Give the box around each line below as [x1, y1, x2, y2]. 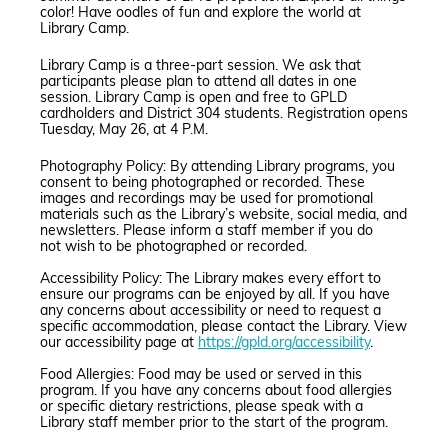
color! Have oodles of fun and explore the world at [40, 5, 361, 21]
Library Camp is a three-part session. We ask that [40, 58, 361, 74]
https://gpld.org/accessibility [198, 335, 370, 351]
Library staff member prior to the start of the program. [40, 415, 388, 431]
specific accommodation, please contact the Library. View [40, 319, 407, 335]
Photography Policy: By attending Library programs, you [40, 159, 395, 175]
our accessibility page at [40, 335, 198, 351]
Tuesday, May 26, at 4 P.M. [40, 122, 208, 138]
